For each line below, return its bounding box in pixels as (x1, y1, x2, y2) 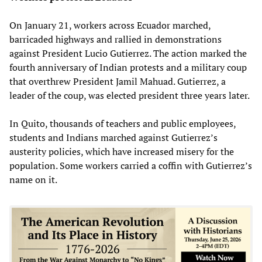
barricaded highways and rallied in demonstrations (9, 32, 222, 46)
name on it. (9, 173, 57, 186)
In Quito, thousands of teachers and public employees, (9, 116, 236, 130)
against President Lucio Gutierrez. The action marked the (9, 46, 247, 60)
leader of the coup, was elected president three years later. (9, 88, 250, 102)
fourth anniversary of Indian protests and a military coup (9, 60, 247, 74)
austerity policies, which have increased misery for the (9, 144, 234, 158)
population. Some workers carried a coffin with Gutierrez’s (9, 158, 252, 172)
